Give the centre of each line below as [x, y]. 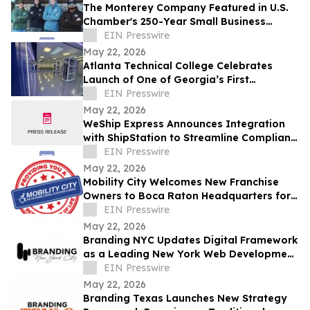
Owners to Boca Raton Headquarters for [187, 196]
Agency [102, 268]
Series [99, 36]
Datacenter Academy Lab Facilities [173, 94]
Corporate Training [132, 210]
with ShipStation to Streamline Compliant [189, 138]
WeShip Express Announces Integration [184, 124]
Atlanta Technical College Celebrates [178, 66]
